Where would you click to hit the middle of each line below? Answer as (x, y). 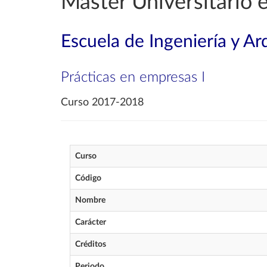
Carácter (91, 222)
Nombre (90, 200)
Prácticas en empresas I (133, 77)
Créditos (91, 244)
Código (88, 178)
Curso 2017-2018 (102, 103)
